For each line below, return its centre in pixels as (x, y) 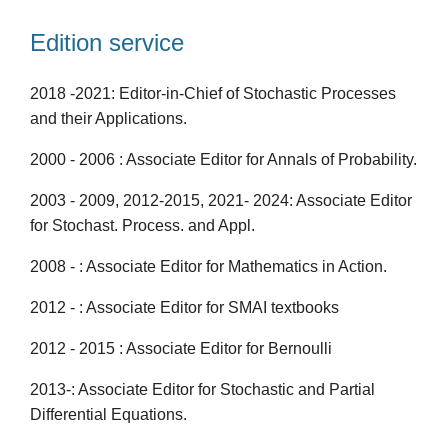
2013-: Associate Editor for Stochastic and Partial (202, 390)
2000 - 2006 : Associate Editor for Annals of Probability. (223, 160)
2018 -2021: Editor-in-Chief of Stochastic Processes (213, 94)
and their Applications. (108, 119)
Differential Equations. (108, 415)
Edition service (107, 42)
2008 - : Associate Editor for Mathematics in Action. (208, 267)
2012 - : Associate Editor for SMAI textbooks (184, 308)
